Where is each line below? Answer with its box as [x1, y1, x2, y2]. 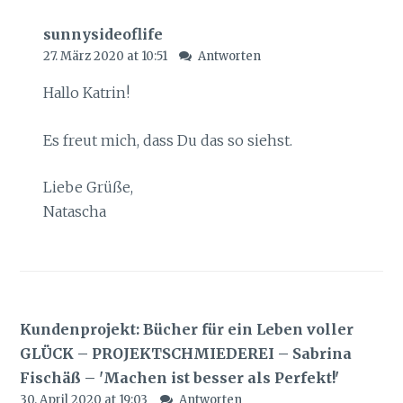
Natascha [42, 202, 106, 221]
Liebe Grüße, [42, 178, 133, 197]
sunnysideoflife [42, 25, 163, 44]
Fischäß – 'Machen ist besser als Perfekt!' [20, 368, 340, 387]
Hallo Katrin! [42, 84, 130, 103]
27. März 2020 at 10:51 [42, 49, 170, 65]
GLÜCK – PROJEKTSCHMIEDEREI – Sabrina [20, 344, 353, 363]
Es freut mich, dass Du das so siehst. [42, 130, 292, 149]
